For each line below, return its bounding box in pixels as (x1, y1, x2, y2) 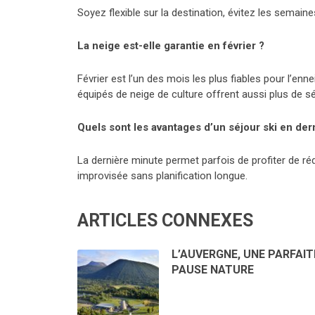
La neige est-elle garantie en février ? (77, 39, 264, 53)
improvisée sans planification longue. (77, 169, 247, 183)
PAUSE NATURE (171, 263, 254, 277)
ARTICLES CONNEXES (77, 210, 253, 231)
